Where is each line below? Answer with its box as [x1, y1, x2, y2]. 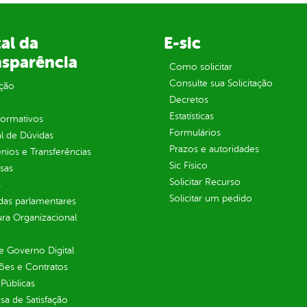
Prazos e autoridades [169, 144, 259, 155]
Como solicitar [169, 62, 232, 73]
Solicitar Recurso [169, 177, 241, 188]
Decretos [169, 95, 208, 106]
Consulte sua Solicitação [169, 78, 273, 89]
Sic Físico [169, 160, 208, 171]
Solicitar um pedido [169, 193, 252, 204]
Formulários [169, 127, 221, 138]
